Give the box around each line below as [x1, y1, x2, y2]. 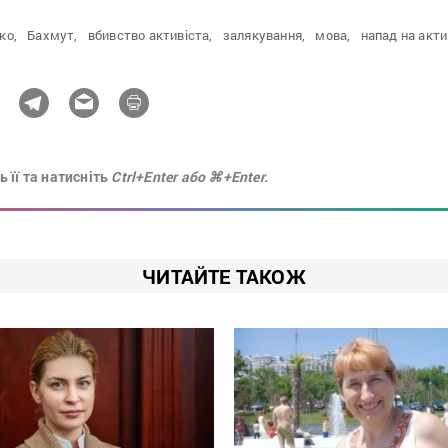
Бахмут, [27, 26, 78, 45]
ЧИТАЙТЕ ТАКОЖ [142, 263, 306, 290]
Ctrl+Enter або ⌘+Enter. [111, 167, 269, 187]
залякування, [222, 26, 306, 45]
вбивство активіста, [87, 26, 213, 45]
